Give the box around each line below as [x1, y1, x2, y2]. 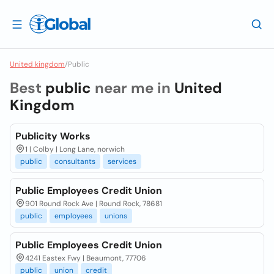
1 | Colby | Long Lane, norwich [25, 144, 125, 154]
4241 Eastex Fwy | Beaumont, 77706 [25, 253, 146, 263]
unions [105, 211, 127, 221]
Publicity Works [15, 130, 91, 143]
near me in [91, 78, 174, 97]
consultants [54, 157, 95, 166]
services [108, 157, 136, 166]
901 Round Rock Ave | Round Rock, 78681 [25, 199, 162, 209]
